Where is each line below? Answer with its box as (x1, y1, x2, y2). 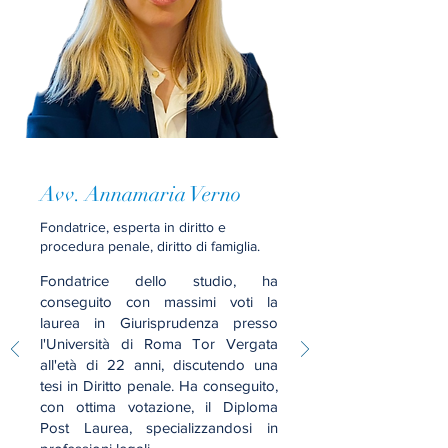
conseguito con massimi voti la (40, 293, 278, 310)
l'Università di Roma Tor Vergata (40, 335, 278, 352)
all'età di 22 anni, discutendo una (40, 356, 278, 373)
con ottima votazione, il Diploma (40, 398, 278, 415)
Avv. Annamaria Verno (40, 181, 241, 207)
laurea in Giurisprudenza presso (40, 314, 278, 331)
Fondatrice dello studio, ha (40, 272, 278, 289)
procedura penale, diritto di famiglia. (40, 238, 260, 254)
